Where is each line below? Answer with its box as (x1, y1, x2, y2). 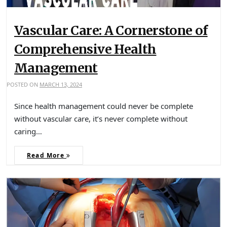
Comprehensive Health (14, 41, 157, 57)
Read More (27, 150, 66, 160)
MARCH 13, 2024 (40, 80, 82, 88)
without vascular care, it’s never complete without (14, 113, 187, 124)
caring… (14, 126, 42, 136)
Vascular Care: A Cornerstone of (14, 22, 208, 39)
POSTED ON (7, 80, 40, 88)
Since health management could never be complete (14, 100, 193, 111)
